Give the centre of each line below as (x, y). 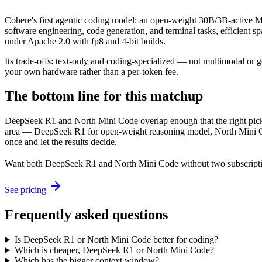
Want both (25, 164)
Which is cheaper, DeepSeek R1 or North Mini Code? (114, 250)
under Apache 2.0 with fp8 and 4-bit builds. (85, 41)
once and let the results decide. (61, 142)
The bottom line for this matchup (104, 96)
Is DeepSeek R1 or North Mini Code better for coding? (116, 240)
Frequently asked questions (86, 215)
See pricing (27, 190)
